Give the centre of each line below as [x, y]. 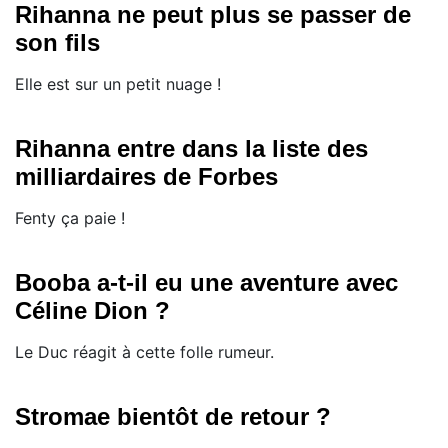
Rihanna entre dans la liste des [191, 149]
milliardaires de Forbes [146, 177]
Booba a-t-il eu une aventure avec [206, 283]
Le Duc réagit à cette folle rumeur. [144, 352]
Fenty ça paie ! [70, 218]
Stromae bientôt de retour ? [173, 417]
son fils [57, 43]
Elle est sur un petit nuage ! [118, 84]
